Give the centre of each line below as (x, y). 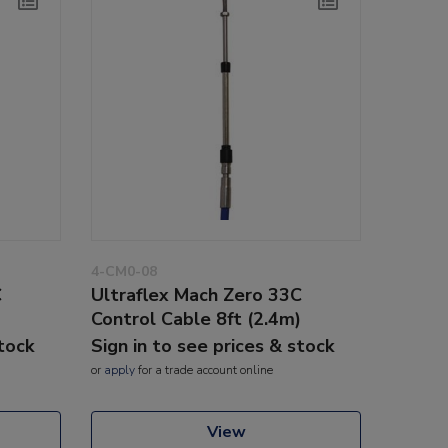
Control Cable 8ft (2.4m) (196, 318)
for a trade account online (204, 369)
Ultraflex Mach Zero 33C (196, 294)
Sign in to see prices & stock (212, 345)
